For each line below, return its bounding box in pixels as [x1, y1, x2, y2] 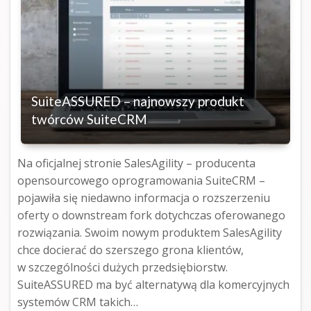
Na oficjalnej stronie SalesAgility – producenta [17, 155, 255, 171]
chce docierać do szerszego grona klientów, [17, 242, 244, 258]
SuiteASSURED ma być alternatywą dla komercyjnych [17, 277, 289, 293]
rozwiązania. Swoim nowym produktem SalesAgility [17, 225, 282, 241]
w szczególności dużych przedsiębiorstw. [17, 260, 228, 276]
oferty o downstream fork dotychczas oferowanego [17, 208, 285, 224]
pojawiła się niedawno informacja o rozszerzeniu [17, 190, 270, 206]
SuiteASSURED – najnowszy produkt [31, 93, 244, 110]
